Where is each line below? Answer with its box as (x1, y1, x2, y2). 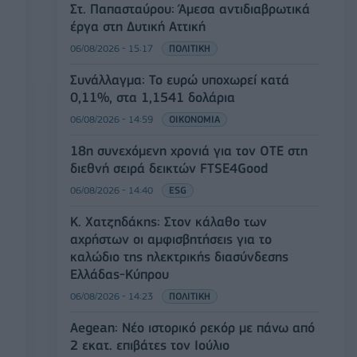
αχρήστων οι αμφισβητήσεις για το (70, 230, 272, 247)
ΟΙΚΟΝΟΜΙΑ (169, 112, 220, 125)
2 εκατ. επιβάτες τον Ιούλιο (70, 336, 229, 353)
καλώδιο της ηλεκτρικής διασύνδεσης (70, 248, 288, 265)
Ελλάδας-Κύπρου (70, 265, 169, 282)
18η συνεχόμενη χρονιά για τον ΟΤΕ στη (70, 142, 308, 159)
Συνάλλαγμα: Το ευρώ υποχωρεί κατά (70, 71, 289, 88)
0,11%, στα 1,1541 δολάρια (70, 88, 235, 105)
